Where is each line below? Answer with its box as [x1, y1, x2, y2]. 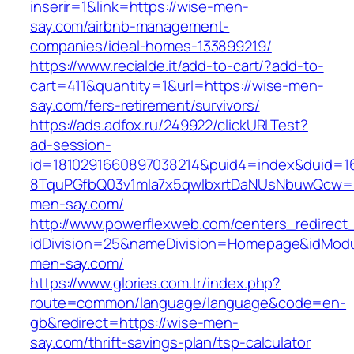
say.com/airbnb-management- [30, 16, 230, 37]
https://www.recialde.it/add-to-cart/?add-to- [30, 55, 324, 77]
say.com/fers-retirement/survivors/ [30, 95, 260, 116]
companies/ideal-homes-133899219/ [30, 36, 272, 57]
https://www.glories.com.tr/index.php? [30, 273, 281, 294]
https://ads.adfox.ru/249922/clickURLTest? [30, 115, 308, 136]
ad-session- [30, 134, 111, 156]
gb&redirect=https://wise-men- [30, 312, 239, 333]
